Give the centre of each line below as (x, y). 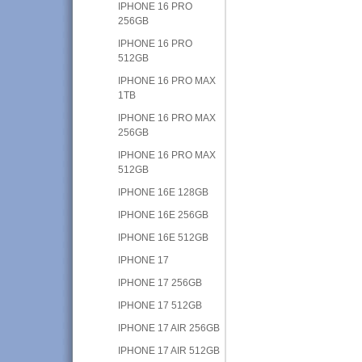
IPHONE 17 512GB (160, 305)
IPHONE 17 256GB (160, 282)
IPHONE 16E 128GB (164, 192)
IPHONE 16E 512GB (164, 237)
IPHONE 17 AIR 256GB (169, 328)
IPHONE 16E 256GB (164, 215)
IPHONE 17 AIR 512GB (169, 350)
